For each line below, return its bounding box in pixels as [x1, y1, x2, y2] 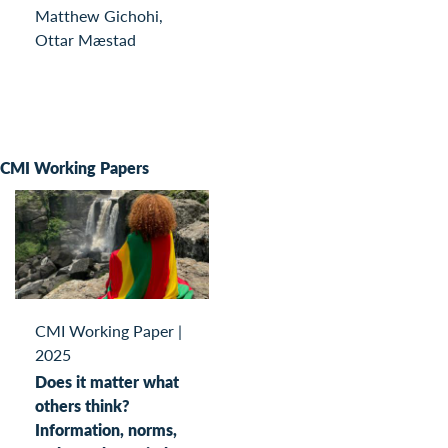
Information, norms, [35, 417, 177, 441]
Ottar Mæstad [35, 27, 136, 51]
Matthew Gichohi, [35, 3, 163, 27]
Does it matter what [35, 369, 179, 393]
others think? [35, 393, 130, 417]
